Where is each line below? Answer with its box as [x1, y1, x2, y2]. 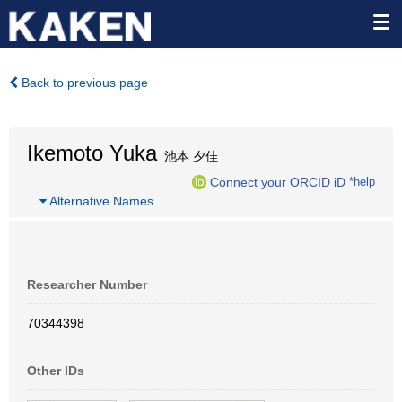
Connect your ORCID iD [210, 174, 345, 189]
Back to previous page [18, 75, 148, 90]
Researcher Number [27, 277, 147, 292]
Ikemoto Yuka [27, 141, 157, 165]
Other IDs [27, 363, 84, 378]
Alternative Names [47, 194, 153, 208]
